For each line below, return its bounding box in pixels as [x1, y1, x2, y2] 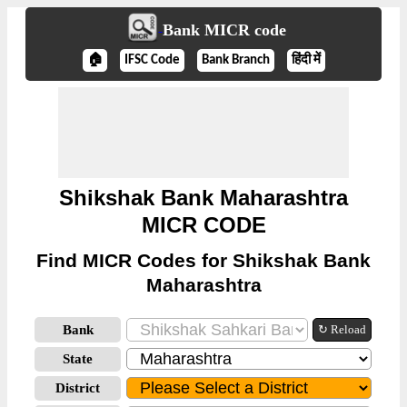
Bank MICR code [162, 21, 286, 40]
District [55, 381, 100, 395]
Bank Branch [201, 54, 270, 67]
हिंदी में [291, 54, 321, 67]
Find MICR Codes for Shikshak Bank [36, 250, 371, 271]
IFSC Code [124, 54, 180, 67]
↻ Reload [318, 323, 366, 336]
